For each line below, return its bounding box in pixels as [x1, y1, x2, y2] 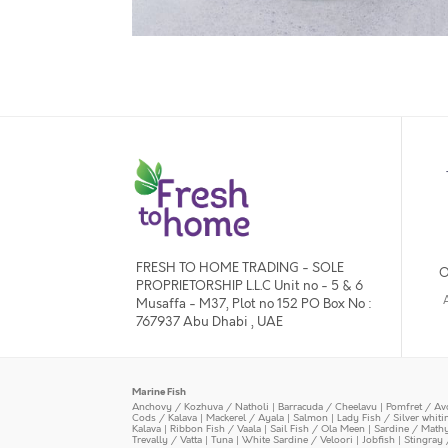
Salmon [293, 410, 328, 426]
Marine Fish [132, 384, 186, 400]
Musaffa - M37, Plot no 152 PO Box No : [136, 295, 372, 314]
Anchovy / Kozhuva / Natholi [132, 399, 269, 415]
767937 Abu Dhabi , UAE [136, 313, 283, 332]
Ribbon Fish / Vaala [170, 421, 261, 437]
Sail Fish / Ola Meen [270, 421, 365, 437]
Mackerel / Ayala [206, 410, 284, 426]
